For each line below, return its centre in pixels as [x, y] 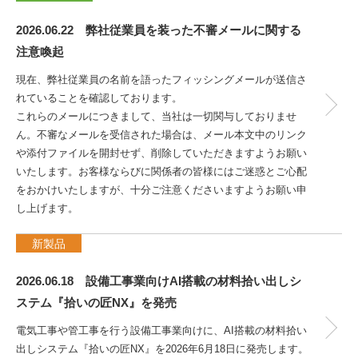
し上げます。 [47, 208]
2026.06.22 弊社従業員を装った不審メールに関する [159, 30]
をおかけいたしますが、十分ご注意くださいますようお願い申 [161, 190]
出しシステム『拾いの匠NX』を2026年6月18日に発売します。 [162, 349]
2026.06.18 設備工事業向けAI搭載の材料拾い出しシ [159, 281]
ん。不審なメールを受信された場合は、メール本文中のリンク [161, 135]
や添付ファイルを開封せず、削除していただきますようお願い [161, 153]
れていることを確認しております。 [99, 98]
